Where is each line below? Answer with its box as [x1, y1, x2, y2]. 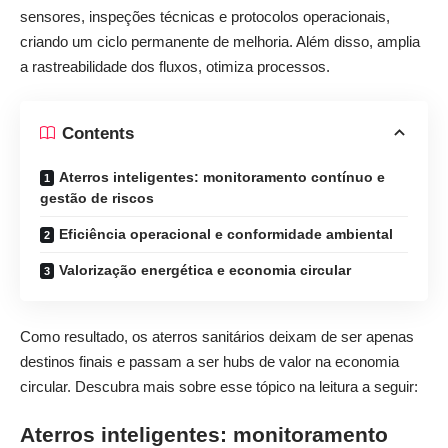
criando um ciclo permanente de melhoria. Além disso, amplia [20, 32, 420, 50]
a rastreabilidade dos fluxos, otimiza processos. [20, 57, 330, 75]
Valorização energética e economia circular [59, 262, 351, 278]
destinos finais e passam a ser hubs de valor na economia [20, 352, 399, 370]
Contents [62, 123, 134, 143]
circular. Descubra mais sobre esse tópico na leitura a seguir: [20, 377, 418, 395]
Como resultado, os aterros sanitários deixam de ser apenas [20, 327, 414, 345]
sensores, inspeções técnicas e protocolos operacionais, [20, 7, 390, 25]
